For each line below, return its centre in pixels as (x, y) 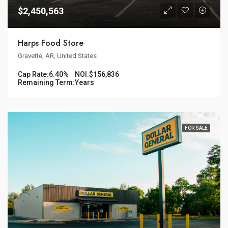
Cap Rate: (33, 75)
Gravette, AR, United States (57, 56)
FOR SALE (196, 128)
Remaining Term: (46, 83)
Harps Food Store (51, 43)
